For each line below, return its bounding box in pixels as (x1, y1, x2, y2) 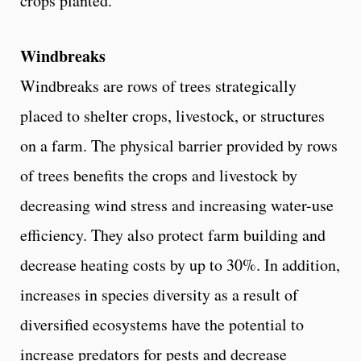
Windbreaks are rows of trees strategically (20, 74, 297, 97)
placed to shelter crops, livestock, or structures (20, 104, 325, 127)
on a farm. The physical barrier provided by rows (20, 134, 338, 156)
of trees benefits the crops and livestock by (20, 164, 297, 186)
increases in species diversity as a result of (20, 283, 298, 305)
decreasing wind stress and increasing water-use (20, 193, 334, 216)
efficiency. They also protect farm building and (20, 223, 326, 246)
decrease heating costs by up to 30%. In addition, (20, 253, 340, 276)
